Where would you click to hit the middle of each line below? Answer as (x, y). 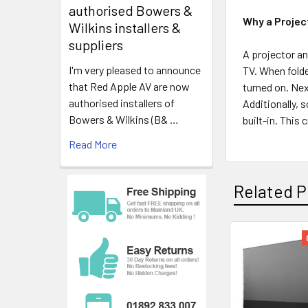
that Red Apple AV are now (129, 87)
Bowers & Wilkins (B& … (124, 120)
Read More (93, 144)
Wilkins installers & (125, 28)
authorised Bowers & (131, 11)
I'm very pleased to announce (135, 70)
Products (261, 278)
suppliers (96, 45)
